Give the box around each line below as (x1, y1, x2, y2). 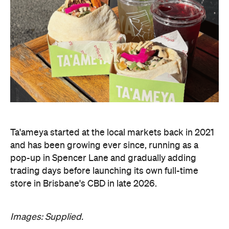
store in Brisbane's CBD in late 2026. (10, 179, 157, 189)
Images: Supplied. (10, 212, 85, 222)
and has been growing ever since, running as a (10, 141, 198, 150)
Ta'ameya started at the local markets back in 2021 (10, 128, 214, 138)
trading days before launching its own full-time (10, 166, 198, 176)
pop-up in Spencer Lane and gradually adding (10, 153, 196, 163)
